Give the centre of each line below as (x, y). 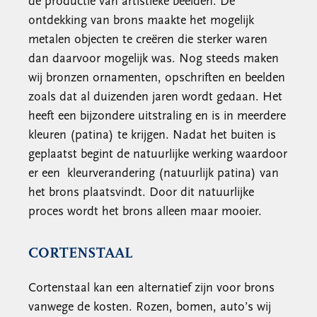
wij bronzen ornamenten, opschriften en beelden (157, 78)
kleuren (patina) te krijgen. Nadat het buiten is (152, 136)
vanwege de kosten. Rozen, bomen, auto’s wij (150, 307)
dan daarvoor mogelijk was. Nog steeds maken (154, 59)
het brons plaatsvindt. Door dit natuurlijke (141, 193)
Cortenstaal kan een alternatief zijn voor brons (151, 288)
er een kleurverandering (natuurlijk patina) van (154, 174)
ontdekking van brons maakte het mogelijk (141, 21)
